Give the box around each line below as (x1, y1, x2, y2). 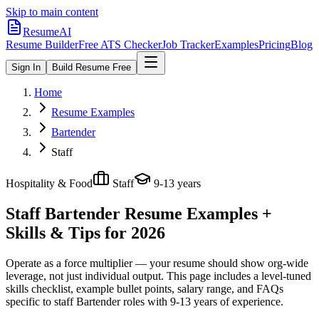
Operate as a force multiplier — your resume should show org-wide (6, 256, 308, 269)
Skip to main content (6, 6, 98, 18)
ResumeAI (23, 26, 71, 38)
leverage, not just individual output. (6, 269, 164, 282)
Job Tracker (162, 38, 214, 51)
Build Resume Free (52, 62, 131, 73)
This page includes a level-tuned (164, 269, 311, 282)
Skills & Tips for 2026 (6, 223, 165, 242)
